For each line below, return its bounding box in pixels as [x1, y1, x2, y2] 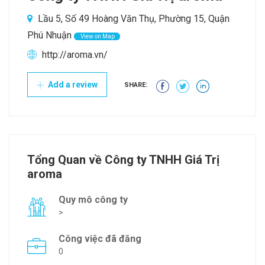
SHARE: [124, 81, 147, 89]
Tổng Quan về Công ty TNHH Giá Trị [27, 153, 219, 167]
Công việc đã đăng [59, 233, 141, 245]
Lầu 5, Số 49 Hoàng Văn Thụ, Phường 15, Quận [35, 13, 230, 25]
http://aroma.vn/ [42, 49, 108, 61]
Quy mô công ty [59, 194, 128, 206]
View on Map [79, 33, 115, 40]
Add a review [46, 80, 98, 90]
